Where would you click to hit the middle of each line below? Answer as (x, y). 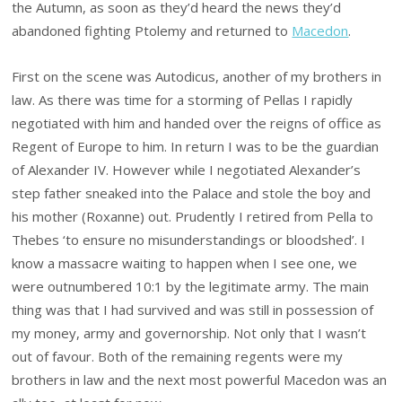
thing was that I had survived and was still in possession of (193, 309)
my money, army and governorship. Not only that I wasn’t (189, 332)
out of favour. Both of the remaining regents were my (178, 356)
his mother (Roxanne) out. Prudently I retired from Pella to (193, 216)
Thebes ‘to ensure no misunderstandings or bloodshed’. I (189, 239)
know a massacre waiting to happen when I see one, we (185, 262)
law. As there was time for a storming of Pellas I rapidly (183, 99)
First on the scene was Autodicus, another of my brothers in (197, 76)
